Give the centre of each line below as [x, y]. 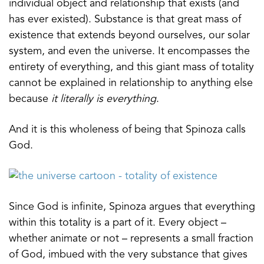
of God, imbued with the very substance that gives [128, 254]
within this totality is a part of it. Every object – [118, 222]
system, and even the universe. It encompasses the [129, 51]
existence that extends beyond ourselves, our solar [129, 35]
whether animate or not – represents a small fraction [131, 238]
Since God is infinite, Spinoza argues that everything [132, 207]
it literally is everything [104, 99]
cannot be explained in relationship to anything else [131, 83]
